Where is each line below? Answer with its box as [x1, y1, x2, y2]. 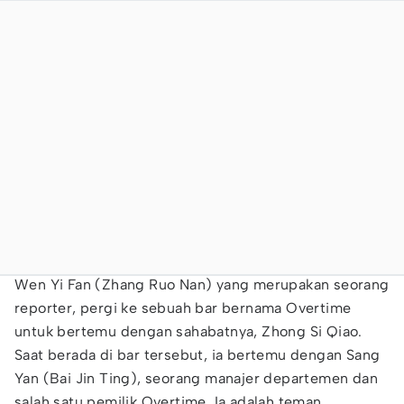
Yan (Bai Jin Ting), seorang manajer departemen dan [14, 370, 378, 387]
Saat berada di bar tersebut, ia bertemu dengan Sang [14, 346, 381, 363]
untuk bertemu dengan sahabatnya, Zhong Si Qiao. [14, 323, 363, 340]
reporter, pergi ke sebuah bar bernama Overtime [14, 299, 352, 317]
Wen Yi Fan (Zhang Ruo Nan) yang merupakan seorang [14, 276, 390, 293]
